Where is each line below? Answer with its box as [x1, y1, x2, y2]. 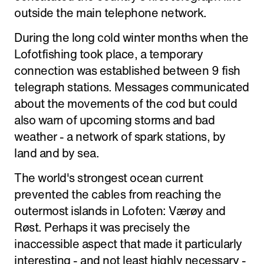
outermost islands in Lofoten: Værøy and [14, 202, 226, 219]
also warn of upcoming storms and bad [14, 111, 214, 128]
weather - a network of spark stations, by [14, 128, 226, 145]
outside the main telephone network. [14, 4, 207, 21]
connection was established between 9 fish [14, 62, 240, 79]
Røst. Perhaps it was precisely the [14, 219, 190, 236]
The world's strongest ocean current [14, 169, 203, 186]
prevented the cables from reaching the [14, 186, 221, 203]
